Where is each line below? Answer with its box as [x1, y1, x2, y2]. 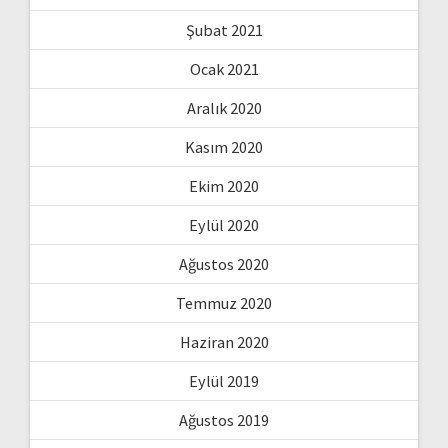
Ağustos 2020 [179, 253, 269, 274]
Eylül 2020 [189, 214, 259, 235]
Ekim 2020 [189, 175, 259, 196]
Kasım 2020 [185, 136, 263, 157]
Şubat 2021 [185, 19, 263, 40]
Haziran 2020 [179, 331, 269, 352]
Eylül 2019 [189, 370, 259, 391]
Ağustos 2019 [179, 409, 269, 430]
